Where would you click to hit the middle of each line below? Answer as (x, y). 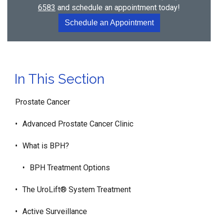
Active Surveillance (55, 211)
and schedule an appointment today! (118, 8)
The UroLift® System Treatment (77, 190)
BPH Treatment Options (70, 168)
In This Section (60, 79)
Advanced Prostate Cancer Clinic (78, 124)
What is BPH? (46, 146)
